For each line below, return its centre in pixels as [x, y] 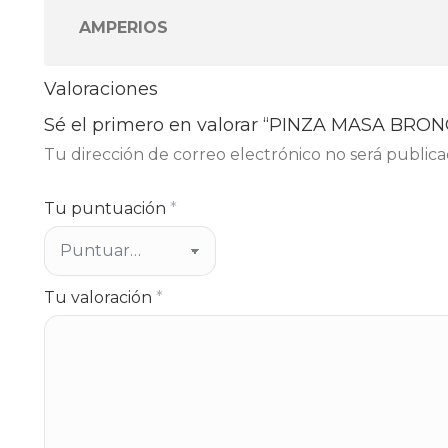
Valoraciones [101, 89]
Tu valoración [100, 297]
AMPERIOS [123, 27]
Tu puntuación [107, 208]
